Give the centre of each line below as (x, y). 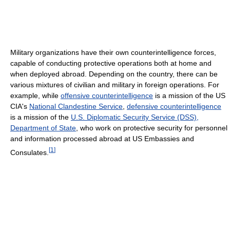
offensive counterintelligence (107, 95)
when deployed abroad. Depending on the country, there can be (114, 74)
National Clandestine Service (76, 106)
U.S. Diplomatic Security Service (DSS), (135, 117)
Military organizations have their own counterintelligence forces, (113, 52)
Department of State (43, 128)
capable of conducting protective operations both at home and (111, 63)
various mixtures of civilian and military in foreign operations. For (115, 85)
